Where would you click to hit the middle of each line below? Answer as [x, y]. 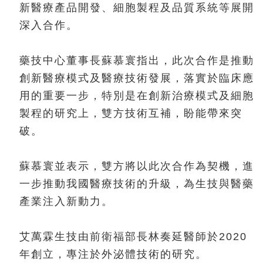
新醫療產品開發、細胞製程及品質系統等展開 [137, 7]
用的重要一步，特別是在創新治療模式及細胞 [137, 95]
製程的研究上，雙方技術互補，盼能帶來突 [131, 113]
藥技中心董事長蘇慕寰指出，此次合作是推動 [137, 60]
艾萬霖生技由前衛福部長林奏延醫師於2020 [133, 236]
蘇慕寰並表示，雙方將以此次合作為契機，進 [137, 166]
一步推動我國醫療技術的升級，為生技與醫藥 [137, 183]
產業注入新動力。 [66, 201]
